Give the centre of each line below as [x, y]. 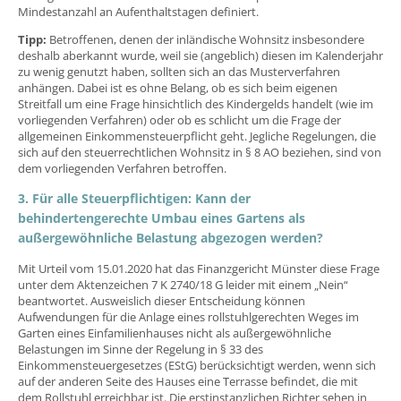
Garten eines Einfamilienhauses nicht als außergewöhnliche [175, 333]
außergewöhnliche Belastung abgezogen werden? [171, 237]
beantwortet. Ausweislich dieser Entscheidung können [162, 300]
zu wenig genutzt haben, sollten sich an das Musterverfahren [179, 71]
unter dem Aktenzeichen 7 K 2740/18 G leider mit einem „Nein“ [183, 284]
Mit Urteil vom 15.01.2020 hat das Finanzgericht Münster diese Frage [199, 268]
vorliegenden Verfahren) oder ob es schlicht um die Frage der [179, 119]
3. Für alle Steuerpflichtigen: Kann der [134, 198]
